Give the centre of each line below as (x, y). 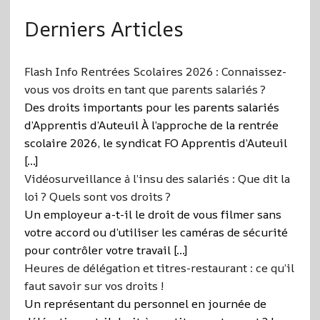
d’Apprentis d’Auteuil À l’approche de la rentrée (151, 125)
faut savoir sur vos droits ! (94, 285)
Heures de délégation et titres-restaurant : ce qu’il (159, 267)
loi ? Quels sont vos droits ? (97, 196)
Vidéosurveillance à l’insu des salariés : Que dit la (157, 178)
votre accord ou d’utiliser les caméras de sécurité (156, 232)
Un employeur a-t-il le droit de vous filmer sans (152, 214)
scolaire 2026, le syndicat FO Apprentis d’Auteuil (155, 142)
